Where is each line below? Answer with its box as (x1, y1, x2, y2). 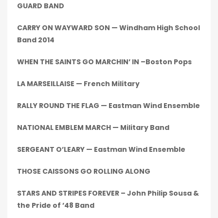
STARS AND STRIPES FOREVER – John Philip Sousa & (17, 188, 199, 198)
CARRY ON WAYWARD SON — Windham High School (17, 23, 200, 33)
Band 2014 (17, 35, 54, 45)
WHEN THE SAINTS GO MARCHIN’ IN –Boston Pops (17, 57, 192, 67)
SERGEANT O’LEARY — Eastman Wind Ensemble (17, 145, 185, 154)
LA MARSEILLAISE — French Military (17, 79, 140, 89)
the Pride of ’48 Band (17, 200, 94, 210)
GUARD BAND (17, 1, 64, 11)
